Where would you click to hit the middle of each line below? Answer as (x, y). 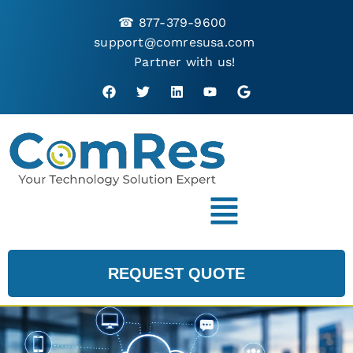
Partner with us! (185, 62)
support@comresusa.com (175, 42)
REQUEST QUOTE (176, 273)
